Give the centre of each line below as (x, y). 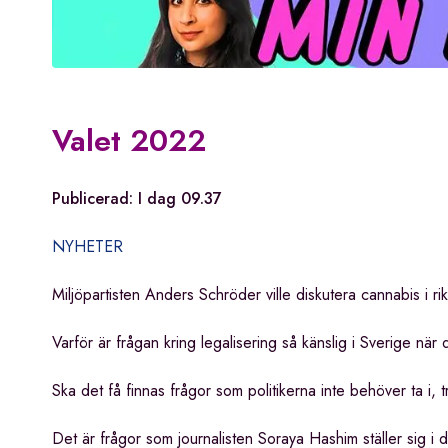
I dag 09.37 (180, 199)
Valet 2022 (129, 141)
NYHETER (87, 247)
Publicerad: (95, 199)
